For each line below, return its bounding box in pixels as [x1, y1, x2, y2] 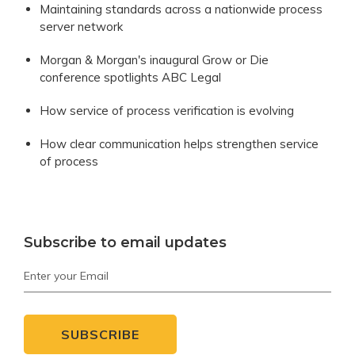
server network [40, 19, 123, 35]
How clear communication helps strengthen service [40, 136, 319, 152]
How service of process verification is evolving [40, 103, 294, 119]
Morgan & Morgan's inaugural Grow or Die [40, 52, 269, 68]
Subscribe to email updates [24, 234, 227, 252]
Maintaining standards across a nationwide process [40, 2, 323, 17]
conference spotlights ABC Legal [40, 70, 221, 86]
